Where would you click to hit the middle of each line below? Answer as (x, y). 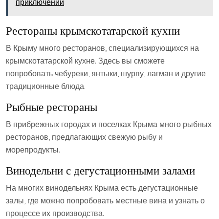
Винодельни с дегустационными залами (100, 170)
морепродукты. (33, 150)
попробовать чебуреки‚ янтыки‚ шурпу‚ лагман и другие (106, 73)
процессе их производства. (55, 213)
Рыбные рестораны (52, 107)
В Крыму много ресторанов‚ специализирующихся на (102, 48)
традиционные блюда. (46, 86)
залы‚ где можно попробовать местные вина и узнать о (105, 200)
